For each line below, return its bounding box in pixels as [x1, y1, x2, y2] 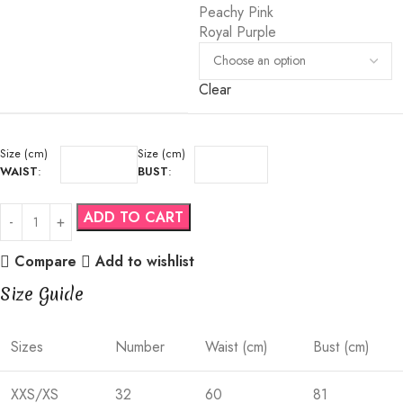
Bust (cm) [313, 336, 370, 357]
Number [115, 336, 165, 357]
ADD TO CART [84, 206, 184, 228]
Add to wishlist [94, 251, 194, 273]
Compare [13, 251, 76, 273]
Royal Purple [199, 21, 276, 42]
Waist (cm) [205, 336, 268, 357]
